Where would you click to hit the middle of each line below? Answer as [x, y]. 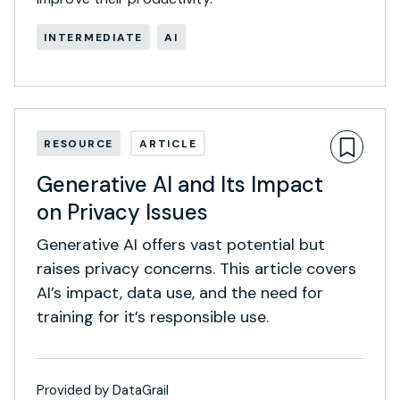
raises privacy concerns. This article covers [196, 268]
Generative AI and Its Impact [180, 184]
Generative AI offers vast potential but [181, 244]
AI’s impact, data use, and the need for [180, 292]
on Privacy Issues [122, 212]
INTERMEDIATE [93, 37]
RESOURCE [79, 143]
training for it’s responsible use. [153, 317]
